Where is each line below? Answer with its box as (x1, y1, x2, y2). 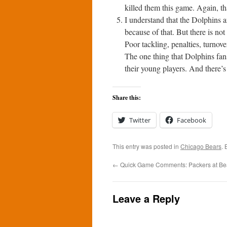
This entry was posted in (112, 142, 180, 150)
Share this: (112, 93, 141, 102)
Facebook (177, 116, 206, 125)
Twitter (129, 116, 150, 125)
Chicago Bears (180, 142, 221, 150)
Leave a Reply (112, 191, 180, 206)
